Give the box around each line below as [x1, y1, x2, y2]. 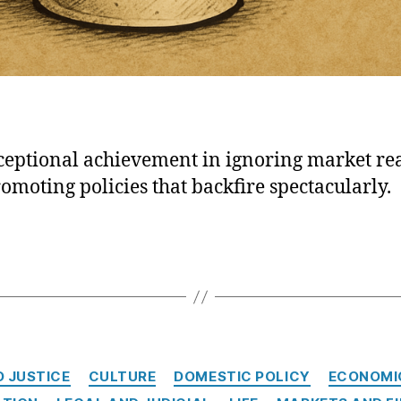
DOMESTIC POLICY [174, 368, 311, 386]
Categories [200, 359, 279, 379]
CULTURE [88, 368, 157, 386]
